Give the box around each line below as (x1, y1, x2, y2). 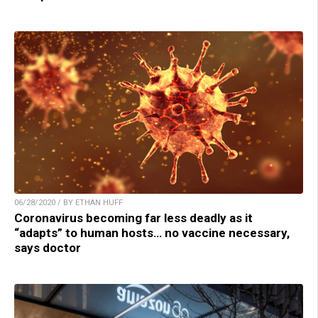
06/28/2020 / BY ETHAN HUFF (14, 198, 123, 208)
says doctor (14, 241, 81, 256)
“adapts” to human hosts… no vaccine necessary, (14, 226, 290, 241)
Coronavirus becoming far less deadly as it (14, 211, 253, 226)
